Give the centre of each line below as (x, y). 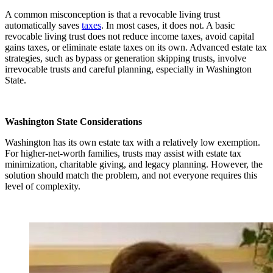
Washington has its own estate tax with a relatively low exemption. (133, 142)
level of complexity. (43, 186)
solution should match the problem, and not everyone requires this (131, 175)
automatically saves (43, 25)
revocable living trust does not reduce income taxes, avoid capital (129, 36)
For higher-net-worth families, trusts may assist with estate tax (123, 153)
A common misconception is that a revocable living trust (112, 14)
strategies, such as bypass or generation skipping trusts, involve (126, 58)
